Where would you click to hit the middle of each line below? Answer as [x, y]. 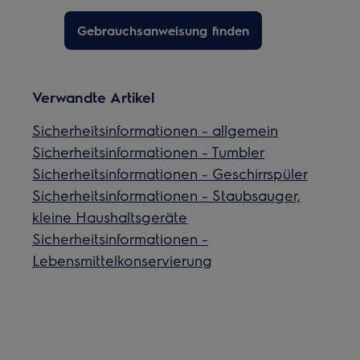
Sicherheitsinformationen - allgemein [155, 130]
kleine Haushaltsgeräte [110, 217]
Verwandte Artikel [94, 97]
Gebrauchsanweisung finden [164, 30]
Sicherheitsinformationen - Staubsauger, [167, 195]
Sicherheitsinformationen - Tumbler [149, 151]
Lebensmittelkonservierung [123, 260]
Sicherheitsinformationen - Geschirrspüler [170, 173]
